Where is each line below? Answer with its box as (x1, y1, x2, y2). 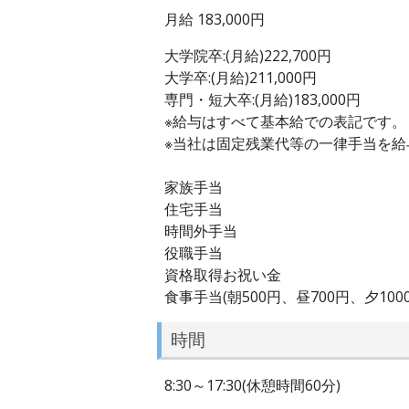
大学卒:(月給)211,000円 (164, 67, 317, 88)
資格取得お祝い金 (164, 264, 281, 285)
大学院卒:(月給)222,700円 (164, 45, 331, 66)
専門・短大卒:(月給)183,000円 (164, 89, 361, 110)
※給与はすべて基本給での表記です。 (164, 110, 406, 131)
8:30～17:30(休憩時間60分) (164, 374, 341, 395)
